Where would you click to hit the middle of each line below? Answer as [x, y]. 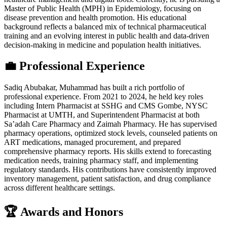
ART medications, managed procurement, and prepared [92, 142]
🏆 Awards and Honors [64, 212]
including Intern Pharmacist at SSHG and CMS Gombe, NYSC [106, 106]
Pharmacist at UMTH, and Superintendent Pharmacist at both [102, 115]
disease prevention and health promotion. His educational [95, 17]
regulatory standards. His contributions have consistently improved [110, 170]
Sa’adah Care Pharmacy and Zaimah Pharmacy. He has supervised [110, 124]
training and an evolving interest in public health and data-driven [107, 35]
